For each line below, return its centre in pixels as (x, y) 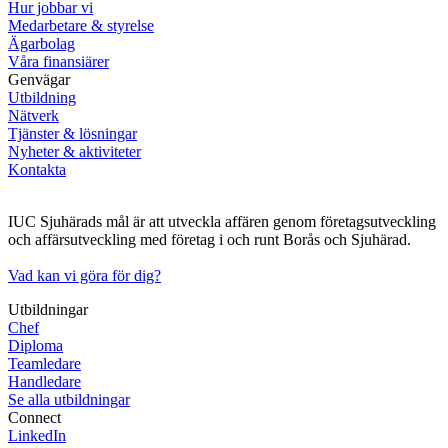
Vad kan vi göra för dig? (84, 275)
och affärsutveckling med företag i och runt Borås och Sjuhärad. (209, 239)
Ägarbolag (41, 43)
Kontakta (37, 169)
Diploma (35, 345)
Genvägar (39, 79)
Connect (34, 417)
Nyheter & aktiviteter (74, 151)
